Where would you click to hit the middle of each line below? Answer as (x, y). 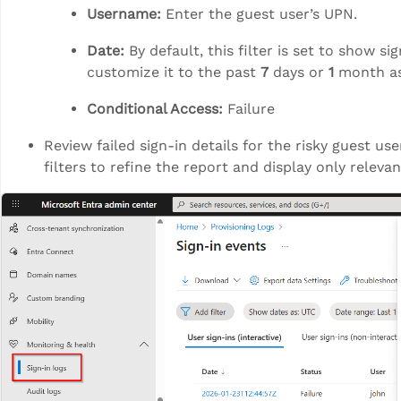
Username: (126, 13)
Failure (249, 108)
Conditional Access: (155, 108)
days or (299, 72)
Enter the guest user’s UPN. (261, 13)
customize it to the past (174, 72)
